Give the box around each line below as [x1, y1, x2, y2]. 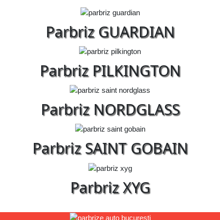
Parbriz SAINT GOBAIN [32, 138, 188, 159]
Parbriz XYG [70, 177, 150, 197]
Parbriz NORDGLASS [40, 99, 180, 120]
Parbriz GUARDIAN [45, 21, 175, 42]
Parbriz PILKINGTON [39, 60, 181, 81]
